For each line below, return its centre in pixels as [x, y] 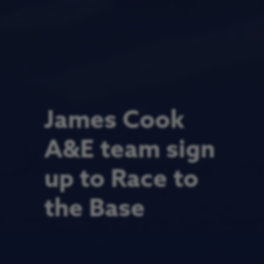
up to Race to [121, 180]
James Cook [114, 121]
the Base [95, 210]
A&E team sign [130, 151]
